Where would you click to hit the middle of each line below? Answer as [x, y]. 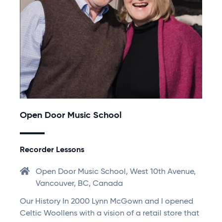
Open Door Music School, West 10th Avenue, [116, 172]
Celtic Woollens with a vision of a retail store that [110, 214]
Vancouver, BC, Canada [79, 184]
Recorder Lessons [52, 150]
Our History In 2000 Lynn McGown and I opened [107, 202]
